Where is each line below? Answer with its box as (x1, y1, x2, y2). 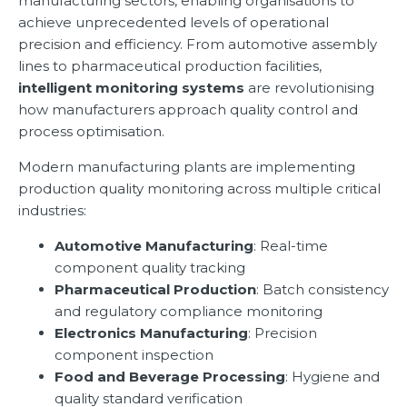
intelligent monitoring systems (18, 79, 244, 97)
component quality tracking (55, 259, 245, 277)
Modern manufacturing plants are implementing (18, 158, 355, 176)
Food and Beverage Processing (55, 368, 285, 386)
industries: (18, 202, 86, 220)
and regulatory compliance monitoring (55, 303, 323, 321)
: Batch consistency (256, 281, 389, 299)
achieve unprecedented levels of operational (18, 14, 329, 32)
